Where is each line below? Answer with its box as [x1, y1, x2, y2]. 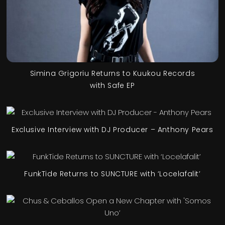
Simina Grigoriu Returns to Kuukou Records [30, 68, 195, 78]
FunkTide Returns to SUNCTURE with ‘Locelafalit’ [24, 168, 201, 179]
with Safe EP [90, 80, 135, 90]
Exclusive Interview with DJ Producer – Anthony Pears [12, 124, 213, 135]
